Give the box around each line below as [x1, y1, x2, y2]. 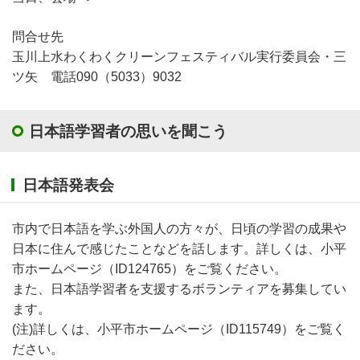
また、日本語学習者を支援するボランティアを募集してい [12, 281, 346, 296]
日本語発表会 [22, 177, 114, 194]
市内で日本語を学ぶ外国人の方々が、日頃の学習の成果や [12, 221, 346, 235]
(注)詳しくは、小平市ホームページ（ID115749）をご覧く [12, 321, 346, 336]
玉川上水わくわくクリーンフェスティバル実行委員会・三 [12, 50, 346, 64]
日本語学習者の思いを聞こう [29, 122, 227, 140]
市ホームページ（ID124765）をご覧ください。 [12, 261, 287, 276]
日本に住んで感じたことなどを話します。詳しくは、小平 [12, 241, 346, 256]
